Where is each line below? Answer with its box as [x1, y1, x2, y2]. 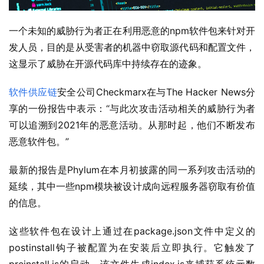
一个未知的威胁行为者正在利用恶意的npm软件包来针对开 [9, 25, 255, 37]
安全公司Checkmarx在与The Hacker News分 [57, 86, 255, 98]
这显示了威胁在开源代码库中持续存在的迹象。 [9, 58, 207, 70]
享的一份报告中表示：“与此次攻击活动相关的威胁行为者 [9, 103, 255, 115]
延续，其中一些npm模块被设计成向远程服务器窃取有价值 [9, 180, 255, 193]
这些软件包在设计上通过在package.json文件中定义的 [9, 225, 255, 237]
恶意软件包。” [9, 136, 69, 148]
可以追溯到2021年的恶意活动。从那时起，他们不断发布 [9, 119, 255, 131]
